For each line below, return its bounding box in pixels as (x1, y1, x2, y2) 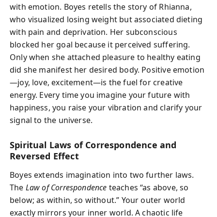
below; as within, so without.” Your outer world (10, 194, 186, 205)
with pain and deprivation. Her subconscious (10, 27, 177, 37)
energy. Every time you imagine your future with (10, 90, 190, 100)
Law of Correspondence (25, 182, 107, 193)
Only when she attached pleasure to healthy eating (10, 52, 201, 62)
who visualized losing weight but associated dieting (10, 14, 203, 25)
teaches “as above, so (107, 182, 189, 193)
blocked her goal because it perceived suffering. (10, 39, 190, 50)
